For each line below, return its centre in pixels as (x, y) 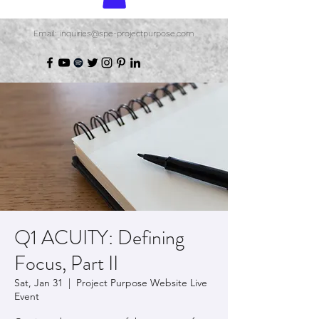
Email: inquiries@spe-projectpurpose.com (114, 33)
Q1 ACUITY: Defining (99, 237)
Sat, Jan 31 (38, 282)
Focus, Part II (66, 263)
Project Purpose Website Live (142, 282)
